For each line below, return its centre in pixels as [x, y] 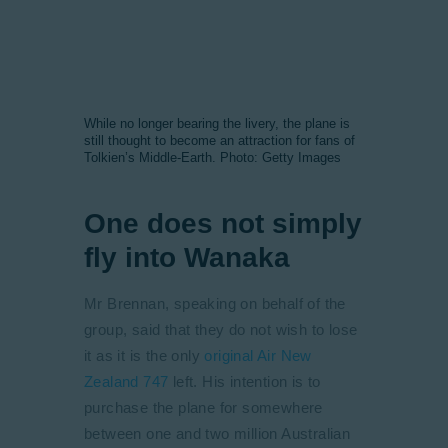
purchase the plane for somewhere [203, 407]
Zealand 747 [126, 381]
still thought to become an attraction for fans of [219, 140]
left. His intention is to [244, 381]
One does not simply [223, 223]
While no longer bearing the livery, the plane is [217, 123]
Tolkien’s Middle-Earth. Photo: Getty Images [212, 157]
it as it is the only [144, 355]
